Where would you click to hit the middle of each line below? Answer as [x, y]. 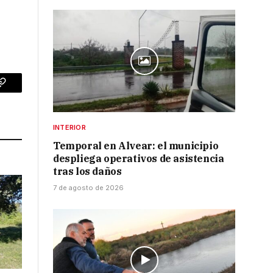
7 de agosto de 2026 [88, 188]
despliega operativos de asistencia [139, 159]
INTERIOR [69, 128]
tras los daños [87, 172]
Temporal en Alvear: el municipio [136, 146]
